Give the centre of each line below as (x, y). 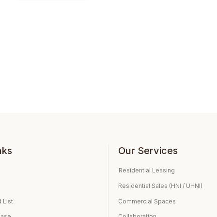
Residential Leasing (147, 170)
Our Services (148, 151)
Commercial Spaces (147, 201)
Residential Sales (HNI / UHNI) (160, 186)
